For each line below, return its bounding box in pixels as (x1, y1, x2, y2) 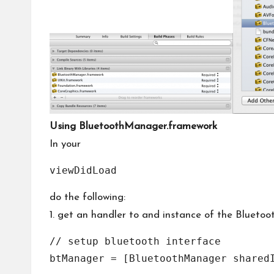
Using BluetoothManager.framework (50, 121, 217, 131)
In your (50, 139, 81, 149)
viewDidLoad (50, 165, 117, 176)
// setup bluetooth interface (50, 235, 221, 247)
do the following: (50, 192, 125, 202)
